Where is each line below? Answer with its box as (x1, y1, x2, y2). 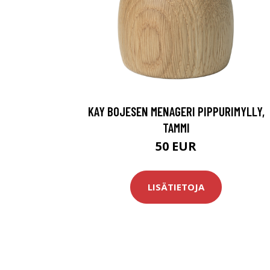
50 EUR (155, 137, 196, 154)
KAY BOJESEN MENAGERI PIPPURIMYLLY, (87, 103, 265, 119)
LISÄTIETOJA (148, 181, 204, 193)
